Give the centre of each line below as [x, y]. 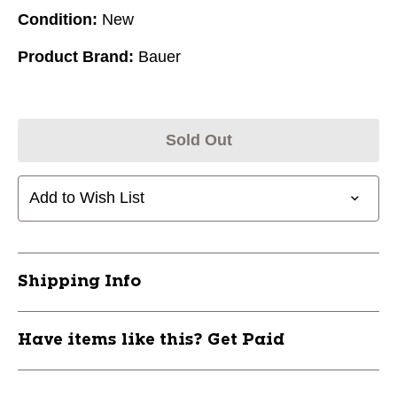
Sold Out [198, 140]
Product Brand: [76, 56]
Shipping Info [79, 281]
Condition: [58, 19]
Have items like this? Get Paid [151, 340]
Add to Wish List [87, 198]
